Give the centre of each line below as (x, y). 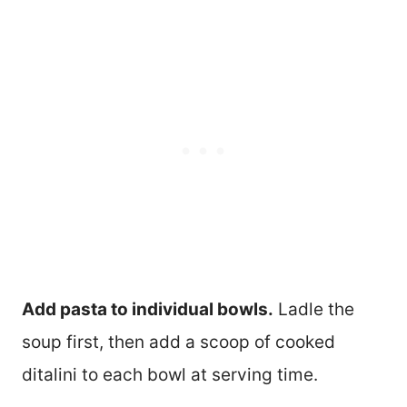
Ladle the (314, 309)
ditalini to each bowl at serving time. (170, 374)
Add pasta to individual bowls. (148, 309)
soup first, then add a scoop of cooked (179, 342)
